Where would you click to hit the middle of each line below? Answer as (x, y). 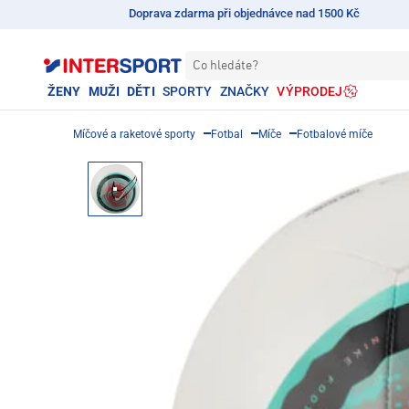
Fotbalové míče (335, 134)
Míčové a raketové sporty (134, 134)
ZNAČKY (245, 91)
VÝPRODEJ (310, 91)
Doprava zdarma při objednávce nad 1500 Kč (245, 13)
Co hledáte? (225, 66)
